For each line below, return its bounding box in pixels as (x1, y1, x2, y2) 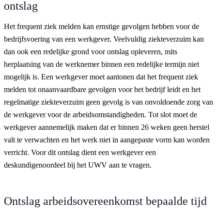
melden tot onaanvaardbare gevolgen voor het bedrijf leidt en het (4, 85, 201, 93)
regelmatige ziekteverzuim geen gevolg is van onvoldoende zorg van (4, 97, 213, 106)
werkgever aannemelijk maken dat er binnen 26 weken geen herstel (4, 123, 209, 131)
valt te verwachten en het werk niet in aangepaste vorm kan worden (4, 135, 210, 144)
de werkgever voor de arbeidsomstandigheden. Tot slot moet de (4, 110, 197, 119)
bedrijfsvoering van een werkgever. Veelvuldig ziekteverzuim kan (4, 34, 204, 43)
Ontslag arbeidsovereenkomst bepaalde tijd (4, 194, 207, 207)
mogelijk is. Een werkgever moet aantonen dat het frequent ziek (4, 72, 198, 81)
